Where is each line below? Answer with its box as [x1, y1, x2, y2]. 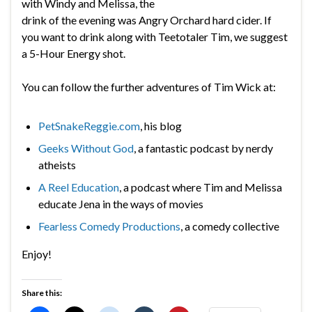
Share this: [22, 288, 62, 299]
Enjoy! [22, 247, 52, 261]
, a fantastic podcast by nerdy [134, 141, 273, 155]
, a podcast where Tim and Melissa [119, 180, 282, 194]
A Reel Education [38, 180, 119, 194]
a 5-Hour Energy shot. [22, 47, 125, 61]
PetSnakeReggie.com [38, 119, 140, 133]
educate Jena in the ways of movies [38, 197, 203, 211]
